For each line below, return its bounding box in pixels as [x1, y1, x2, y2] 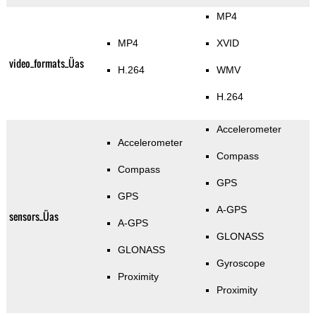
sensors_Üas [8, 209, 59, 224]
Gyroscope [217, 257, 266, 269]
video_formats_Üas [8, 56, 84, 71]
